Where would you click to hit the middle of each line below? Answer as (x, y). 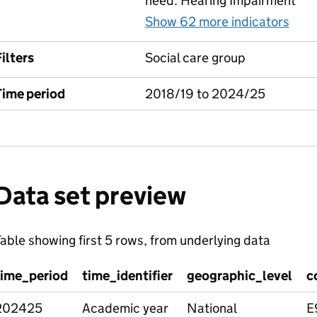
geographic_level (239, 276)
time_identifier (127, 276)
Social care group (195, 58)
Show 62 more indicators (217, 22)
